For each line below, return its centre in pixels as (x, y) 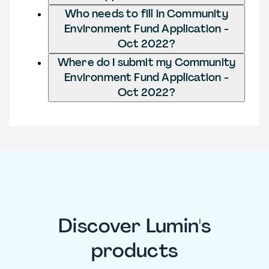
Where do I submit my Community (147, 62)
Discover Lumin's (134, 226)
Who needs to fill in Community (147, 14)
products (134, 251)
